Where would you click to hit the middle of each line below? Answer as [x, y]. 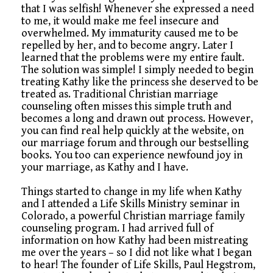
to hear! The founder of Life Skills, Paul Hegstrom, [138, 265]
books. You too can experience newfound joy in [132, 155]
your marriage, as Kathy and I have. [105, 168]
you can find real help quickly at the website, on [133, 131]
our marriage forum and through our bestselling [135, 143]
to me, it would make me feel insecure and [120, 21]
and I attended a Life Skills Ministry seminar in [130, 204]
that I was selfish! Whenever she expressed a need [138, 9]
